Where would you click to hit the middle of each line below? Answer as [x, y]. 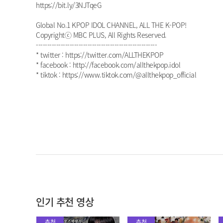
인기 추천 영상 [65, 202]
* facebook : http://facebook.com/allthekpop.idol [108, 65]
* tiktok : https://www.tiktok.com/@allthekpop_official [116, 75]
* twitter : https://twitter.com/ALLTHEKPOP [100, 55]
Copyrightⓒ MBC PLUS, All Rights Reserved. [101, 35]
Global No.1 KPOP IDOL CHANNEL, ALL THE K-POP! [111, 25]
